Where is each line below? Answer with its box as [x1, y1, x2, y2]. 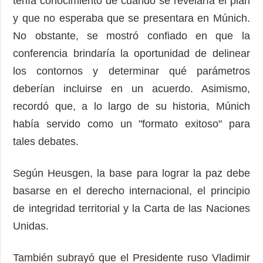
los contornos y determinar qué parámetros [13, 65, 250, 77]
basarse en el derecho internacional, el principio [13, 184, 250, 197]
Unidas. [13, 220, 49, 232]
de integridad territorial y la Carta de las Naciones [13, 202, 250, 214]
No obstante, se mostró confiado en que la [13, 29, 250, 42]
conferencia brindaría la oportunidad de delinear [13, 47, 250, 59]
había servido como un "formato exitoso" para [13, 117, 250, 130]
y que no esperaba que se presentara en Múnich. [13, 12, 250, 24]
